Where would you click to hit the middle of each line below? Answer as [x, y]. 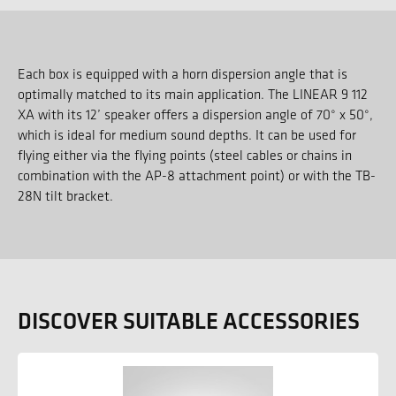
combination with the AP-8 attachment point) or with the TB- [197, 175]
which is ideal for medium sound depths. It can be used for [187, 134]
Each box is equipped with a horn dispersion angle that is [183, 73]
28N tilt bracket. [65, 195]
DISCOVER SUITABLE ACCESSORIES [189, 320]
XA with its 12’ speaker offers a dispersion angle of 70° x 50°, [195, 114]
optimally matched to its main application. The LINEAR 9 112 [193, 94]
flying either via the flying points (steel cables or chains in [185, 155]
